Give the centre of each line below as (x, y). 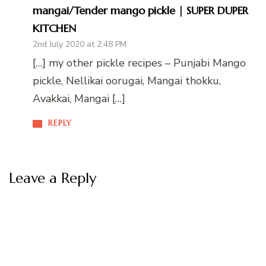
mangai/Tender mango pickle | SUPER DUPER (140, 11)
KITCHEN (54, 28)
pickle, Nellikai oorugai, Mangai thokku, (127, 81)
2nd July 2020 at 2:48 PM (80, 45)
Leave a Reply (53, 178)
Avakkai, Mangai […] (79, 99)
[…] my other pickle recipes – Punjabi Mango (139, 63)
